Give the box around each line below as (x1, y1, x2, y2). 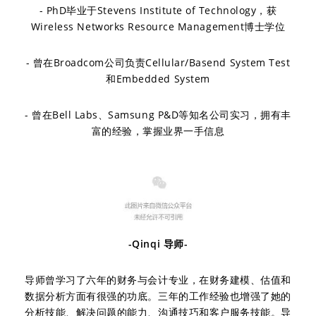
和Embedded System (106, 72, 210, 85)
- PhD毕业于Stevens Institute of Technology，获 (39, 4, 277, 17)
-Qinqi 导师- (128, 237, 188, 250)
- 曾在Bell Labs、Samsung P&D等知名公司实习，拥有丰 (25, 108, 291, 121)
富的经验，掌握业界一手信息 (91, 124, 225, 138)
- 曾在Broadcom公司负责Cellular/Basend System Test (25, 56, 291, 69)
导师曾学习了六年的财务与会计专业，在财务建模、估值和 (25, 273, 291, 286)
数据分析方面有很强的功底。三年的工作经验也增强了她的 (25, 289, 291, 303)
